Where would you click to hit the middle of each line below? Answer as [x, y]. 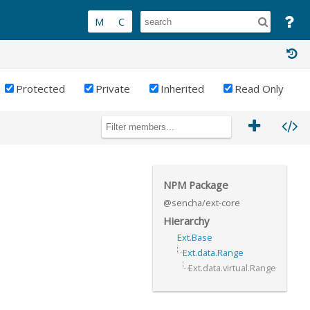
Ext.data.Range [213, 253]
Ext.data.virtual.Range [232, 268]
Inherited [182, 89]
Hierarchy [186, 221]
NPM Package [196, 185]
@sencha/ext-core [202, 203]
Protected [40, 89]
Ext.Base [195, 237]
